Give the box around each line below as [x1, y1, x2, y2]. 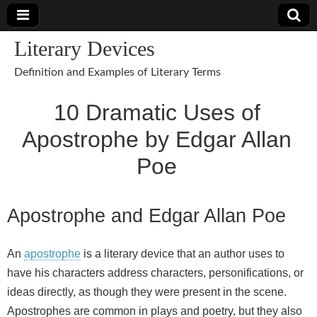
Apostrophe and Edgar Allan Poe [7, 204, 286, 227]
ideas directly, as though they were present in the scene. [7, 286, 287, 299]
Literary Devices [14, 37, 155, 60]
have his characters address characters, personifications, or [7, 267, 304, 279]
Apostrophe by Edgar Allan [22, 127, 292, 152]
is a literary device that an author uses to [81, 248, 284, 260]
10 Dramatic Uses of [53, 100, 260, 125]
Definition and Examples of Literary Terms [14, 67, 221, 78]
